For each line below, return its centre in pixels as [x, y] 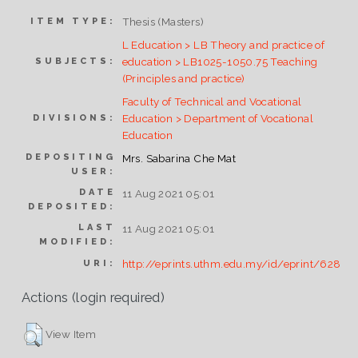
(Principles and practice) [183, 79]
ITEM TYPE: [73, 22]
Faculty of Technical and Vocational [212, 102]
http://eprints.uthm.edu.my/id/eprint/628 [231, 264]
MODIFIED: [78, 242]
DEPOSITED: [72, 207]
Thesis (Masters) [163, 22]
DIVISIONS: [74, 118]
